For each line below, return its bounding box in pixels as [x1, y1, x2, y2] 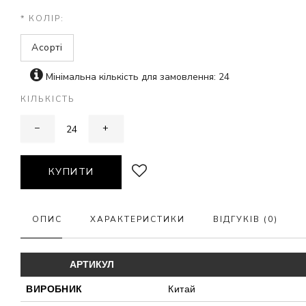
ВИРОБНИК [26, 283, 83, 295]
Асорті [31, 41, 63, 55]
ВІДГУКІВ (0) [213, 214, 279, 225]
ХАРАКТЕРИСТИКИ [90, 214, 186, 225]
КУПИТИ [48, 165, 94, 179]
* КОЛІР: [20, 13, 65, 25]
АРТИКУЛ [69, 259, 114, 270]
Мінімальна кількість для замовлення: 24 [43, 70, 230, 84]
